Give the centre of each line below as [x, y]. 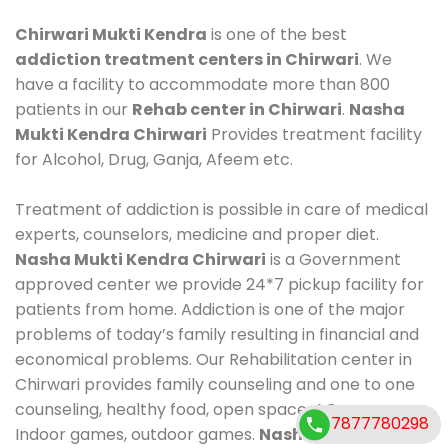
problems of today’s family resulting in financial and [217, 334]
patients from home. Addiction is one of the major [210, 309]
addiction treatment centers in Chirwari [187, 59]
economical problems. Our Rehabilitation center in [213, 359]
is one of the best [277, 34]
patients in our [73, 109]
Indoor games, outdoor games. [137, 434]
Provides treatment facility [314, 134]
